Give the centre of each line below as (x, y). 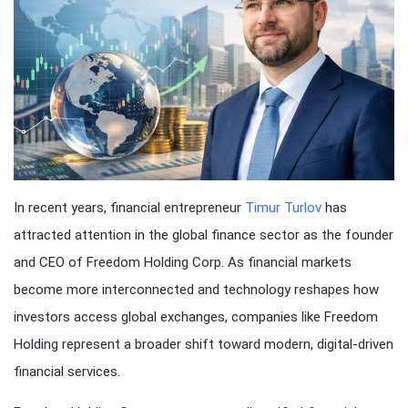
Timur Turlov (283, 208)
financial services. (67, 372)
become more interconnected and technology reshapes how (196, 290)
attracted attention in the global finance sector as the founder (204, 235)
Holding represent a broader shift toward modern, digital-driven (204, 345)
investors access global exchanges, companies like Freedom (196, 317)
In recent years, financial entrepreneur (129, 208)
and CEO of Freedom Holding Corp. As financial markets (183, 263)
